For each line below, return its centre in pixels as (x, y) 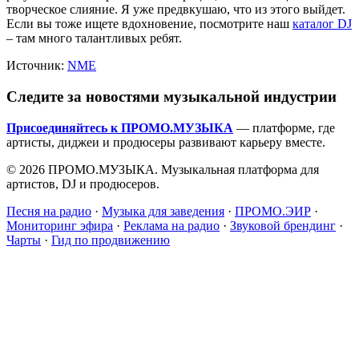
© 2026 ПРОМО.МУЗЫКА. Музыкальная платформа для (163, 169)
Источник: (37, 66)
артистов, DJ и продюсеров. (83, 184)
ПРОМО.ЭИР (273, 211)
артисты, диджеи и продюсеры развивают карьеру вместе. (166, 142)
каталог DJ (322, 24)
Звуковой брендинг (283, 225)
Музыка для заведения (163, 211)
